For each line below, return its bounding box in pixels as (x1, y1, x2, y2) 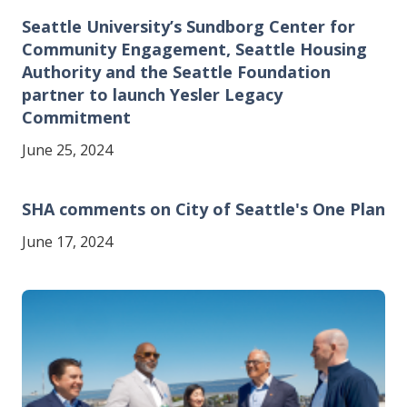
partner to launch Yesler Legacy (22, 83, 283, 105)
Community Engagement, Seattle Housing (22, 37, 367, 60)
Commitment (22, 105, 131, 128)
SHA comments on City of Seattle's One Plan (22, 197, 385, 220)
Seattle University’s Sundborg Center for (22, 15, 355, 37)
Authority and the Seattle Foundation (22, 60, 331, 83)
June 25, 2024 (22, 139, 113, 160)
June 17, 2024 (22, 231, 113, 252)
